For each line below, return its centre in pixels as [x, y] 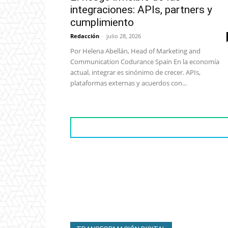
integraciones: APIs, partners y [141, 10]
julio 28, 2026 [124, 36]
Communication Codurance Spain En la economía [145, 62]
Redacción [85, 36]
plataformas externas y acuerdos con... [129, 83]
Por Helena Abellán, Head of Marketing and [135, 51]
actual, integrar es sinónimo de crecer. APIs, [135, 73]
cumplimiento [102, 23]
